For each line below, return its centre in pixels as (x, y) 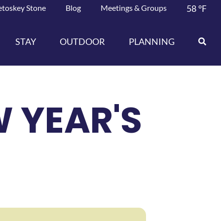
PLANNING (152, 41)
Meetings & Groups (134, 8)
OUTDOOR (83, 41)
